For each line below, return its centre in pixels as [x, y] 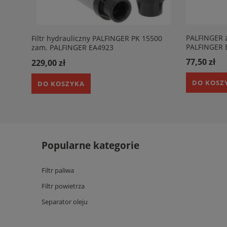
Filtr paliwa [58, 170]
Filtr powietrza [63, 186]
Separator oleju [65, 201]
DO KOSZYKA [61, 83]
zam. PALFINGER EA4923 [72, 47]
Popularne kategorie [90, 145]
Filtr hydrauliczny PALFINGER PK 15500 [97, 38]
